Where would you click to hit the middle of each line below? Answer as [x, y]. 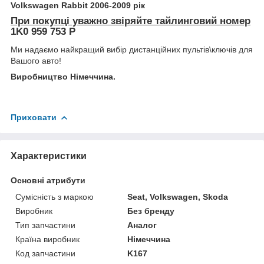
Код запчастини [45, 253]
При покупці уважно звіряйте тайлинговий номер [131, 21]
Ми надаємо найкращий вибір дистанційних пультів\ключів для [132, 49]
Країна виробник [47, 239]
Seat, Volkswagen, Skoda [178, 197]
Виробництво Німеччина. [63, 76]
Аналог [142, 225]
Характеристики [49, 156]
